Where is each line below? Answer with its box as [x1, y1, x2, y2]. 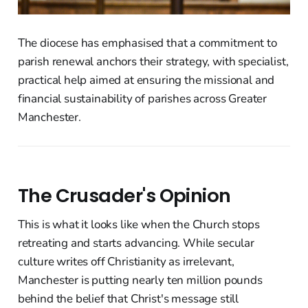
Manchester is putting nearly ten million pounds [17, 272, 263, 288]
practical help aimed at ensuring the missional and [17, 71, 275, 88]
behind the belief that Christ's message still [17, 290, 239, 307]
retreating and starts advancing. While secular [17, 234, 254, 251]
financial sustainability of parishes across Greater [17, 90, 267, 107]
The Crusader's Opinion [17, 181, 231, 209]
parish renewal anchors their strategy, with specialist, [17, 53, 289, 69]
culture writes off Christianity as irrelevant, [17, 253, 234, 269]
